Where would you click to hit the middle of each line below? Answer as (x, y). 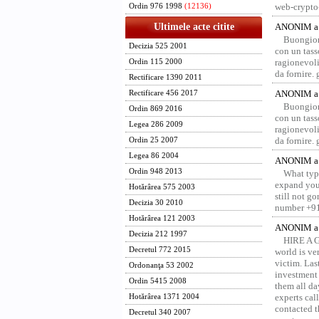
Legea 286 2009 (156, 124)
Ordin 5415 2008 (158, 281)
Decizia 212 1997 (158, 234)
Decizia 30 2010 (156, 203)
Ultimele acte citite (194, 27)
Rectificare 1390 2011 (166, 77)
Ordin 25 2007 (153, 140)
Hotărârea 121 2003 (162, 218)
